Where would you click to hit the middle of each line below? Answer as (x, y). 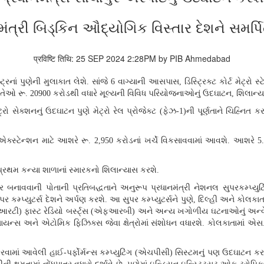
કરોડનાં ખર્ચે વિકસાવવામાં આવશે (172, 141)
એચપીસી (154, 253)
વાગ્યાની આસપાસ (148, 82)
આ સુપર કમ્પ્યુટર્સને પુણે (151, 200)
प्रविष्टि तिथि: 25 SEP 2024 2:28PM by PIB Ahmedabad (132, 59)
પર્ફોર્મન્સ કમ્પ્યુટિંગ (100, 253)
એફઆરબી (113, 212)
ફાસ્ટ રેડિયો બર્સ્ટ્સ (58, 212)
